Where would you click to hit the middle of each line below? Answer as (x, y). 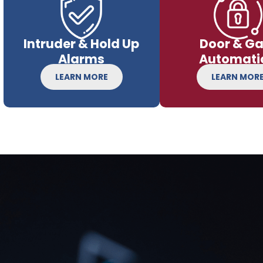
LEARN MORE (81, 77)
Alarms (82, 59)
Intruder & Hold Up (82, 43)
